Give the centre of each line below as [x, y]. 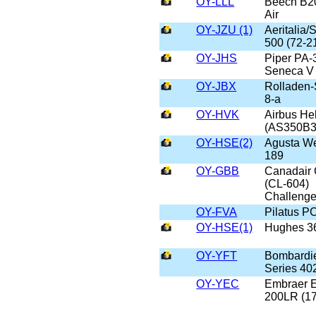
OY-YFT [217, 256]
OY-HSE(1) [225, 228]
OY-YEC [218, 284]
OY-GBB [218, 171]
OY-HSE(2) [225, 143]
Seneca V [290, 71]
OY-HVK [218, 115]
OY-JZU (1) [225, 30]
